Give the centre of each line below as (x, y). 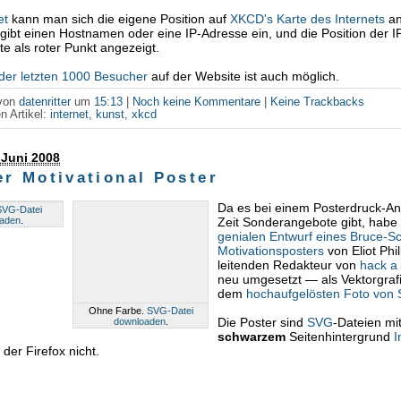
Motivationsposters (271, 251)
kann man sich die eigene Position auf (119, 19)
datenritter (45, 102)
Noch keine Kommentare (197, 102)
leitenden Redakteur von (289, 265)
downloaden (139, 321)
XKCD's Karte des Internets (308, 19)
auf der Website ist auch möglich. (244, 77)
